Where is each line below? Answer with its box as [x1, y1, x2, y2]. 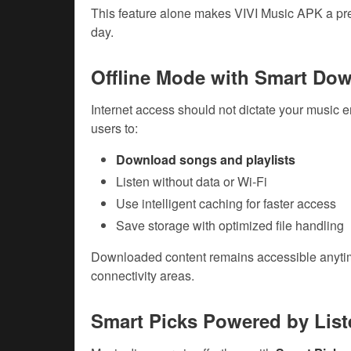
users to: [91, 119, 138, 138]
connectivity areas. [91, 266, 194, 285]
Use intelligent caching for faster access [116, 194, 336, 213]
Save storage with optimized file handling [116, 216, 344, 235]
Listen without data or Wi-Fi [116, 172, 267, 191]
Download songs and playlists [116, 150, 295, 169]
